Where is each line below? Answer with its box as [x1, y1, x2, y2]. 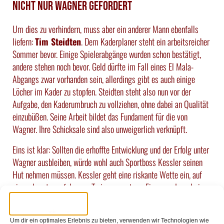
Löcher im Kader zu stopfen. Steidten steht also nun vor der [12, 84, 191, 98]
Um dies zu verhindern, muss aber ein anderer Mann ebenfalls [12, 22, 198, 35]
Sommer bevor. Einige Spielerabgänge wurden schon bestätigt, [12, 47, 201, 60]
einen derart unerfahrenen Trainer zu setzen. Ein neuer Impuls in [12, 180, 203, 193]
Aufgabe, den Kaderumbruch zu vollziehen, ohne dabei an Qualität [12, 97, 208, 110]
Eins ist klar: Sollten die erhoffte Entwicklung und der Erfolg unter [12, 142, 209, 156]
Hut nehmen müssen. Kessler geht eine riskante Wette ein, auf [12, 167, 202, 181]
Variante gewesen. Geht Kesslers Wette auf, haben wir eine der [12, 205, 202, 218]
